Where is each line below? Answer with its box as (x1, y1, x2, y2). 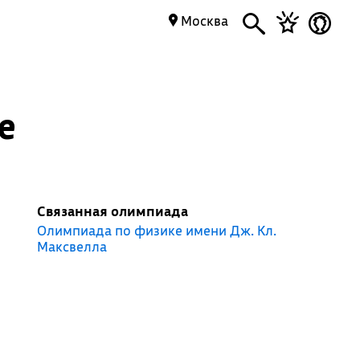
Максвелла (36, 238, 107, 255)
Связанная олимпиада (36, 202, 188, 219)
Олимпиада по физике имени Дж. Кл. (36, 222, 276, 239)
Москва (178, 12, 228, 29)
